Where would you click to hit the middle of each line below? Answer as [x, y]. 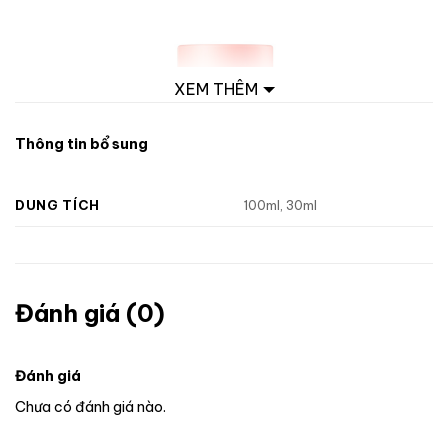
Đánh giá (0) [90, 312]
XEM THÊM [215, 89]
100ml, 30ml [280, 205]
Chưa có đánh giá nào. [90, 406]
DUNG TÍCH [57, 204]
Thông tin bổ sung [81, 144]
